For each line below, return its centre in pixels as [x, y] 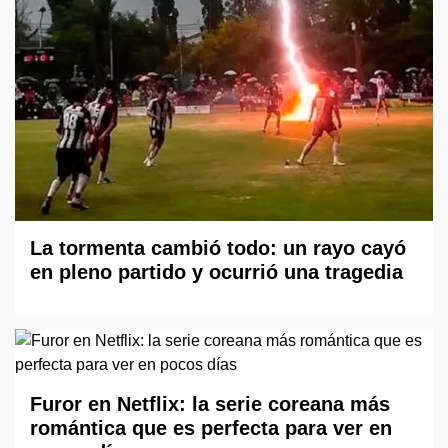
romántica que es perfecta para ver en [211, 428]
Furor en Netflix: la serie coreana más [210, 404]
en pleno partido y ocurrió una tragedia [216, 272]
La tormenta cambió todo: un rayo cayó [218, 248]
